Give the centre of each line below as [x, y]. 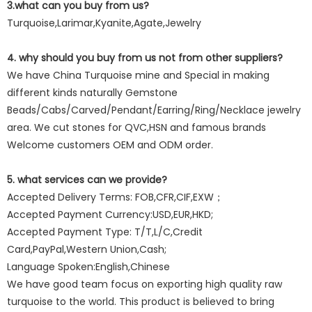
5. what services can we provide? [87, 180]
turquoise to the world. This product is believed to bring [141, 302]
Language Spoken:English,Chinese [88, 267]
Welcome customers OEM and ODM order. [110, 145]
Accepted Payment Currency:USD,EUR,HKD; [110, 214]
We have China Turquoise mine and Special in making [138, 75]
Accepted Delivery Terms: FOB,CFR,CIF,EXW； [115, 197]
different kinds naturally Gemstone [92, 93]
